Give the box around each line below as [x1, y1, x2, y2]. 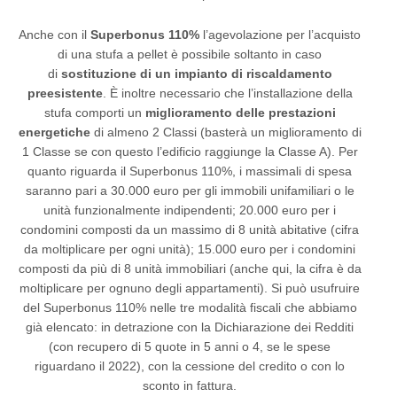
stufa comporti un [43, 105, 145, 120]
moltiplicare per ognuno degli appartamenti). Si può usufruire [19, 280, 360, 295]
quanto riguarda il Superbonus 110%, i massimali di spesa [27, 163, 352, 178]
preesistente [27, 85, 103, 100]
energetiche [18, 124, 90, 139]
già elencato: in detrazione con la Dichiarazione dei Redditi [26, 319, 354, 334]
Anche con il [19, 27, 90, 42]
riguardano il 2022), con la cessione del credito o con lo [35, 358, 345, 373]
